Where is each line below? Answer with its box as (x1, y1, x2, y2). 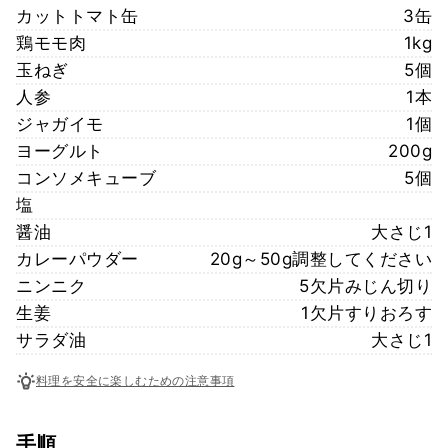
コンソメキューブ (16, 167, 156, 188)
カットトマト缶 (16, 5, 139, 26)
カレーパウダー (16, 248, 139, 269)
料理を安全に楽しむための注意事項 (36, 373, 235, 389)
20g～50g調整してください (209, 248, 432, 269)
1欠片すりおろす (301, 302, 432, 323)
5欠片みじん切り (299, 275, 432, 296)
